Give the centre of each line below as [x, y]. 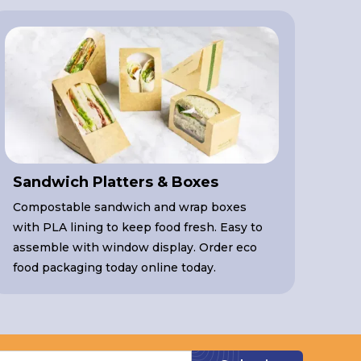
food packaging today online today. [114, 268]
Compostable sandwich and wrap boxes [129, 207]
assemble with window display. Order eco [135, 248]
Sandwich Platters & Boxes [115, 183]
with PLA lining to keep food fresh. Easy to [137, 228]
